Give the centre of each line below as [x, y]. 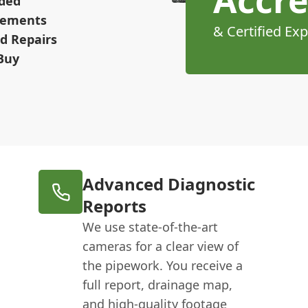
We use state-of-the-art [151, 227]
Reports [115, 206]
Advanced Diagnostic [169, 184]
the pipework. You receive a [163, 265]
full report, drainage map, [158, 285]
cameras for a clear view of [161, 246]
